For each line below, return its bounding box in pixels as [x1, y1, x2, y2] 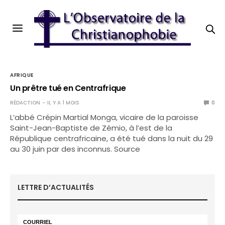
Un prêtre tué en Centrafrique [10, 82, 126, 94]
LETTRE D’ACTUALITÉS [18, 182, 94, 192]
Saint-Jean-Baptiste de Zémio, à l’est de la [10, 123, 173, 133]
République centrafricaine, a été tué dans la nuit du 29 [10, 133, 213, 144]
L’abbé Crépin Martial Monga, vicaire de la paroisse [10, 112, 199, 123]
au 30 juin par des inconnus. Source [10, 144, 141, 154]
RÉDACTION [10, 99, 40, 106]
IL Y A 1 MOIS [47, 99, 79, 106]
